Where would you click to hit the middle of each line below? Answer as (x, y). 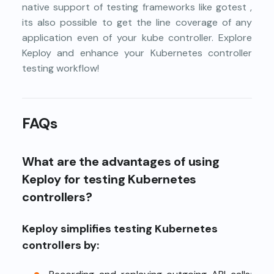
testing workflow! (61, 68)
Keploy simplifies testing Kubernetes (120, 228)
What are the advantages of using (121, 161)
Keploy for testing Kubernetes (109, 179)
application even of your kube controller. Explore (137, 37)
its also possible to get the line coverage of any (137, 22)
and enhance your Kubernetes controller (152, 53)
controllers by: (61, 245)
